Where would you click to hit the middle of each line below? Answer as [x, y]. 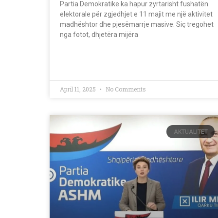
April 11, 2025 [79, 89]
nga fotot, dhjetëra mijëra [99, 35]
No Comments [125, 89]
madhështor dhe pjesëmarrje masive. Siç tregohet [137, 25]
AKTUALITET [191, 132]
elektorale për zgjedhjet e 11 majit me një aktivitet [136, 14]
